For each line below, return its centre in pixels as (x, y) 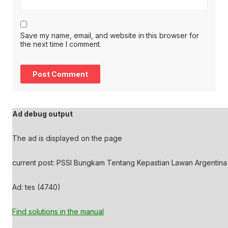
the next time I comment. (61, 44)
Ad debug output (42, 114)
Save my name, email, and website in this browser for (110, 35)
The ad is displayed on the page (67, 138)
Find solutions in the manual (58, 211)
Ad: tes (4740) (36, 187)
